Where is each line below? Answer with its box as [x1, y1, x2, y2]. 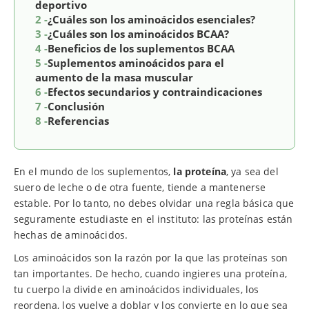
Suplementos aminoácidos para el [48, 55, 224, 70]
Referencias [48, 113, 109, 128]
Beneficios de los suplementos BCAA [48, 41, 235, 55]
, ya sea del [226, 164, 279, 178]
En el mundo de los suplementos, [14, 164, 174, 178]
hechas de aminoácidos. [14, 228, 128, 241]
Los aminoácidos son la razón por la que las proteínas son [14, 250, 288, 264]
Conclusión [48, 99, 105, 113]
